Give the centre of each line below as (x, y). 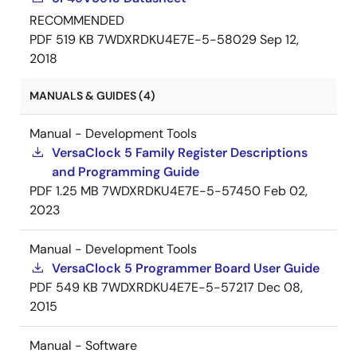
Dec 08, (280, 287)
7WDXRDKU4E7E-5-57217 (178, 287)
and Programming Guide (126, 172)
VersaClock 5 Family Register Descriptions (180, 153)
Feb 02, (286, 191)
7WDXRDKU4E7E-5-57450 (181, 191)
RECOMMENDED (77, 20)
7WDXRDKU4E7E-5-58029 (177, 39)
